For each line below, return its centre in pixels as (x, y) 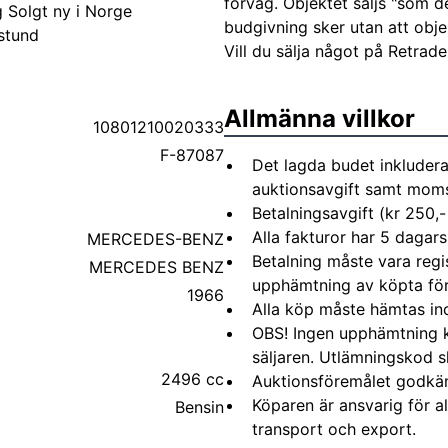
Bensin (199, 407)
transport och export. (334, 429)
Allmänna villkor (319, 118)
